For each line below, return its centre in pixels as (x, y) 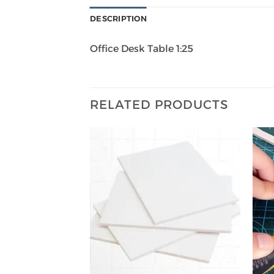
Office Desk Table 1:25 (142, 48)
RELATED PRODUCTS (159, 104)
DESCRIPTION (118, 18)
